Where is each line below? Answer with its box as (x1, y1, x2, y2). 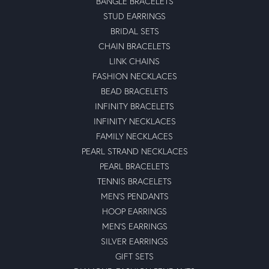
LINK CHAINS (109, 55, 160, 67)
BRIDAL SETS (110, 25, 159, 37)
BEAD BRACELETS (101, 85, 168, 97)
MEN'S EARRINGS (101, 220, 168, 232)
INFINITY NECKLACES (93, 115, 176, 127)
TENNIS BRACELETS (97, 175, 172, 187)
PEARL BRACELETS (100, 160, 169, 172)
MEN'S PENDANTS (100, 190, 169, 202)
